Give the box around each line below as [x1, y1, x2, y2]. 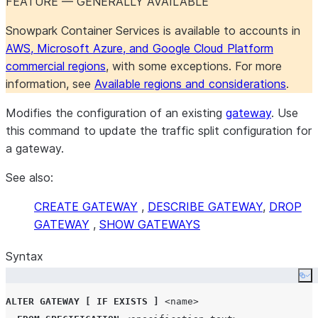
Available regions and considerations [94, 77, 286, 91]
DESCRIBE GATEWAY [148, 199, 263, 214]
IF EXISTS [97, 296, 148, 307]
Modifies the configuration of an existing [6, 106, 226, 120]
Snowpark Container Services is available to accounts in [6, 23, 300, 38]
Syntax [6, 249, 43, 263]
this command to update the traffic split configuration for [6, 124, 312, 138]
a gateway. [6, 141, 64, 155]
